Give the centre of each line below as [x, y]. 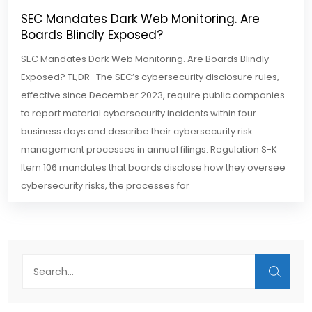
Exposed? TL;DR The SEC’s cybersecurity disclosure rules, [150, 77]
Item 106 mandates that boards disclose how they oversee [153, 168]
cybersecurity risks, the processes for [105, 186]
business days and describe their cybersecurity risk [137, 132]
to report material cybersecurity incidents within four [139, 114]
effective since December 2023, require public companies [153, 95]
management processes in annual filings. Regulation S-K [149, 150]
